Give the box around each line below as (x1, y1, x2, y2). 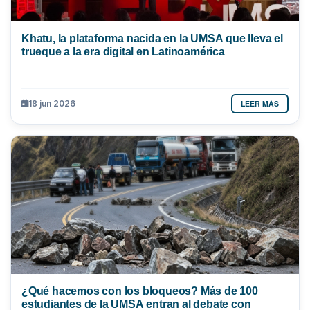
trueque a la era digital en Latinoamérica (21, 44, 225, 57)
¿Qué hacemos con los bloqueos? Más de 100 (21, 284, 258, 297)
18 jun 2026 (28, 98, 75, 109)
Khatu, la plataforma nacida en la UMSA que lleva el (21, 31, 283, 44)
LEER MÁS (241, 98, 279, 109)
